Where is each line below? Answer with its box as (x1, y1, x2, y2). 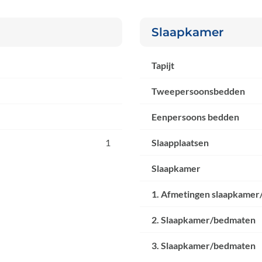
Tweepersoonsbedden (151, 85, 245, 97)
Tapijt (151, 60, 174, 71)
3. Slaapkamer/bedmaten (151, 240, 256, 251)
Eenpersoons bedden (151, 111, 239, 123)
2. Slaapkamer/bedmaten (151, 214, 256, 226)
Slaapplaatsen (151, 137, 209, 149)
